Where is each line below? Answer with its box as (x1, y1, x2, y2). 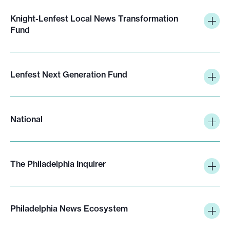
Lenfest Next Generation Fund (10, 69, 127, 80)
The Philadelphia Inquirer (10, 158, 106, 169)
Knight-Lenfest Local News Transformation (10, 13, 178, 24)
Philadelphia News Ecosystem (10, 203, 128, 214)
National (10, 113, 43, 124)
